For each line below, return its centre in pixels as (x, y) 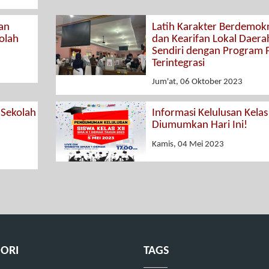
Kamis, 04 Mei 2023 (188, 144)
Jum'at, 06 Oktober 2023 (197, 82)
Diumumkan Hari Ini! (199, 125)
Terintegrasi (178, 63)
